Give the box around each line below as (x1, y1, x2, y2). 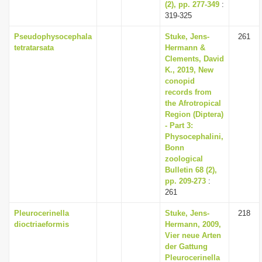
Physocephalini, (165, 132, 223, 141)
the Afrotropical (165, 99, 221, 108)
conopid (165, 77, 195, 85)
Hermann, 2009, (165, 220, 221, 229)
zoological (165, 154, 203, 163)
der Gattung (165, 242, 208, 251)
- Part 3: (165, 121, 193, 130)
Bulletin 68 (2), (165, 166, 217, 174)
